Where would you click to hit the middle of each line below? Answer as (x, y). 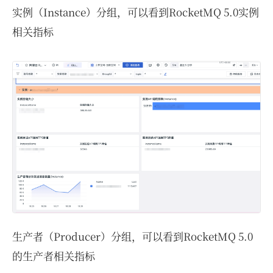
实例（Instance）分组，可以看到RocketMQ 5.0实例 (136, 12)
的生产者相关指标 (54, 255)
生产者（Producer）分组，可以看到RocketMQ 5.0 (133, 236)
